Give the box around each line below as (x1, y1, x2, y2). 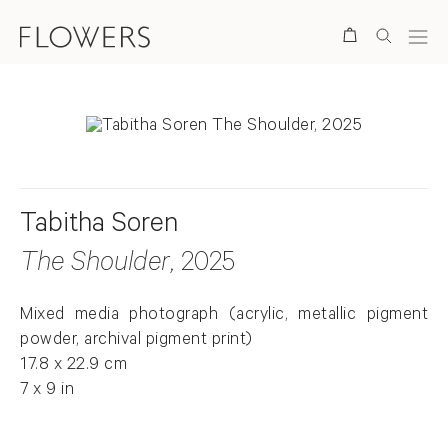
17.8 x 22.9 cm (20, 356, 127, 376)
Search (267, 30, 301, 42)
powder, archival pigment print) (20, 331, 253, 351)
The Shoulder (20, 249, 170, 281)
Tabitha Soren (20, 211, 178, 242)
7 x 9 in (20, 381, 74, 401)
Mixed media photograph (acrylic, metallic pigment (20, 306, 428, 326)
